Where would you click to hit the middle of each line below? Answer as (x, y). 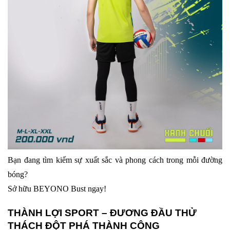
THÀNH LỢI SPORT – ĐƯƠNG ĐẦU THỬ (102, 213)
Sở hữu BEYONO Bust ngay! (57, 189)
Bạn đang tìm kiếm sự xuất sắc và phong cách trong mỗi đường (115, 160)
